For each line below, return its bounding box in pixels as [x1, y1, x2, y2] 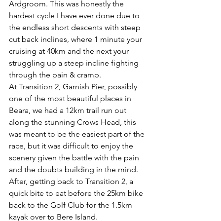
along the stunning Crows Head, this [9, 117, 138, 127]
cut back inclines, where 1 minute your [9, 34, 144, 44]
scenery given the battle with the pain [9, 152, 141, 162]
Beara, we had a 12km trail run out [9, 105, 128, 115]
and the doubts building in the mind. [9, 164, 140, 174]
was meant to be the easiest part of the [9, 129, 147, 139]
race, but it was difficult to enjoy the [9, 141, 135, 150]
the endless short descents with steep [9, 22, 143, 32]
